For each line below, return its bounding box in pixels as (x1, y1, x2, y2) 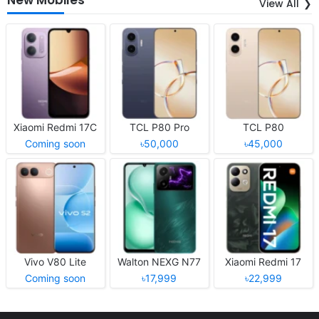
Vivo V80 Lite (24, 255, 87, 268)
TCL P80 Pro (129, 120, 189, 133)
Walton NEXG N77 (117, 255, 202, 268)
